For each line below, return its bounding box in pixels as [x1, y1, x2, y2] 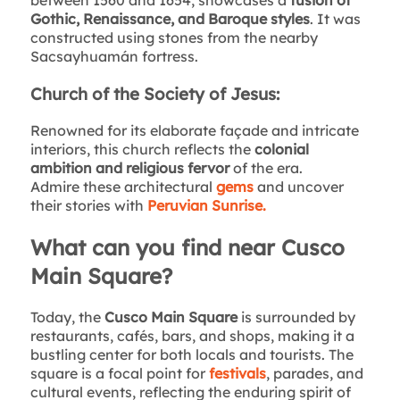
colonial [254, 140, 309, 159]
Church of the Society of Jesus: [29, 82, 284, 104]
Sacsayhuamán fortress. [29, 46, 198, 65]
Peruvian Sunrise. [146, 196, 266, 215]
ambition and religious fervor [29, 159, 229, 178]
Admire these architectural [29, 178, 216, 196]
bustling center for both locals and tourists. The [29, 346, 354, 364]
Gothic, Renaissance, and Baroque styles [29, 9, 310, 28]
